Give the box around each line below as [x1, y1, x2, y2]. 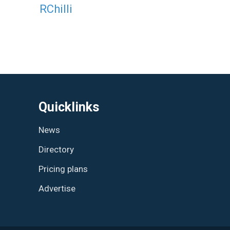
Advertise [39, 183, 75, 194]
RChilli [40, 2, 72, 15]
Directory [39, 144, 74, 155]
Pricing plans [39, 163, 88, 174]
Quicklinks [39, 99, 99, 114]
